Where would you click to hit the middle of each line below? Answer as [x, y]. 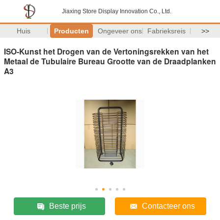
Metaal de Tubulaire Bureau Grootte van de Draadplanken [110, 61]
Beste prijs [67, 206]
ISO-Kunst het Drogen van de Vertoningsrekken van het [106, 51]
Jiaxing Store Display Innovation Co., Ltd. [117, 11]
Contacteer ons [168, 206]
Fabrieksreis [167, 31]
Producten [71, 31]
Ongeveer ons [120, 31]
